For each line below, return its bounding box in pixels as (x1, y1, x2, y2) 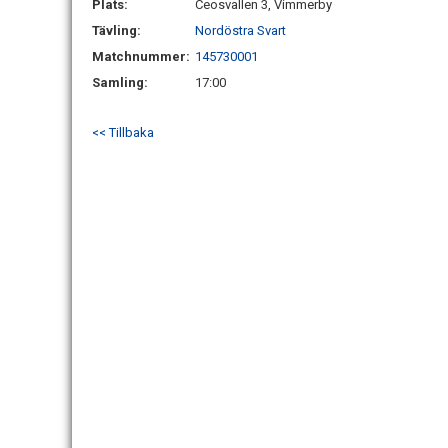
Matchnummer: (92, 49, 193, 64)
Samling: (92, 75, 148, 90)
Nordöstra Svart (195, 23, 286, 38)
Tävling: (92, 23, 141, 38)
